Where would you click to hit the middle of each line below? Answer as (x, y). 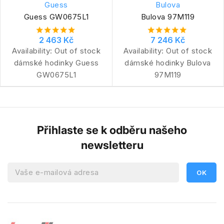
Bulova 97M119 (168, 16)
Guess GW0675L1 (56, 16)
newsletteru (112, 145)
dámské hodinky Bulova (168, 62)
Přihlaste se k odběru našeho (112, 130)
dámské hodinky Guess (56, 62)
